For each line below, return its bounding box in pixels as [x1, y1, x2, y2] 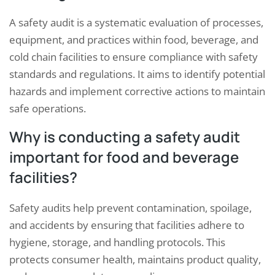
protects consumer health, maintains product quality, [9, 252, 261, 267]
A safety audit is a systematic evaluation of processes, [9, 15, 263, 30]
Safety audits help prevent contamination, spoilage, [9, 201, 252, 215]
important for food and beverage [9, 147, 239, 168]
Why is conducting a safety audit [9, 126, 240, 147]
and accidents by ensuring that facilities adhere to [9, 218, 244, 233]
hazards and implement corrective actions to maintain [9, 84, 265, 99]
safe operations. [9, 101, 86, 116]
